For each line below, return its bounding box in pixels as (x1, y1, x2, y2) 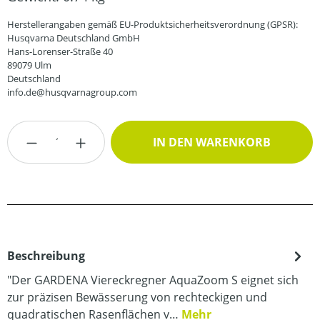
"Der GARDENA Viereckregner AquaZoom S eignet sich (7, 271, 299, 288)
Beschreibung (7, 247, 85, 264)
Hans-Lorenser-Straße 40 (7, 44, 113, 58)
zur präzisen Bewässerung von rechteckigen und (7, 289, 267, 305)
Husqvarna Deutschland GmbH (7, 31, 140, 44)
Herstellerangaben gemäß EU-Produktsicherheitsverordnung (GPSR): (7, 17, 298, 31)
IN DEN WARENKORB (153, 134, 271, 150)
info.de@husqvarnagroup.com (7, 85, 137, 99)
